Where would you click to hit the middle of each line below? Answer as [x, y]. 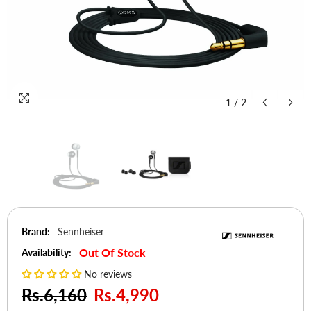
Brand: [36, 231]
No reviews [108, 274]
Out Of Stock [112, 252]
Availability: [47, 252]
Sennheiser [81, 231]
